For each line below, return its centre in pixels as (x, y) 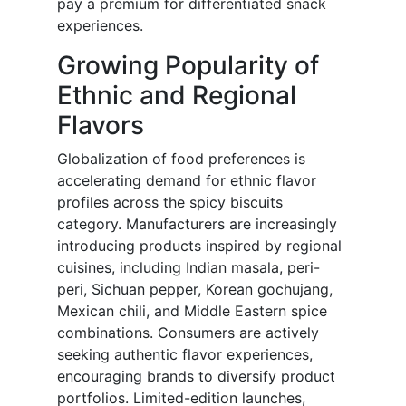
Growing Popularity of (188, 66)
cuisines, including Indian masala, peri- (188, 268)
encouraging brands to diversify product (196, 377)
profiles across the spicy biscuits (170, 203)
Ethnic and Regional (177, 96)
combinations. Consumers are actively (188, 333)
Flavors (101, 126)
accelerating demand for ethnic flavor (187, 181)
